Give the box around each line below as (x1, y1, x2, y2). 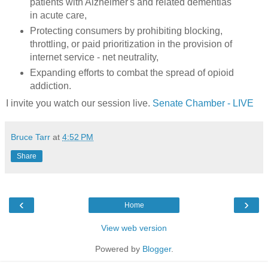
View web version (101, 223, 167, 233)
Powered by (95, 243, 142, 254)
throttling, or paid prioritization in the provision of (29, 38, 232, 49)
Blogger (142, 243, 171, 254)
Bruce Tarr (11, 132, 50, 142)
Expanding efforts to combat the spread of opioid (29, 67, 234, 78)
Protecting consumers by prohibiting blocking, (29, 25, 223, 36)
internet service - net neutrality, (29, 51, 159, 62)
